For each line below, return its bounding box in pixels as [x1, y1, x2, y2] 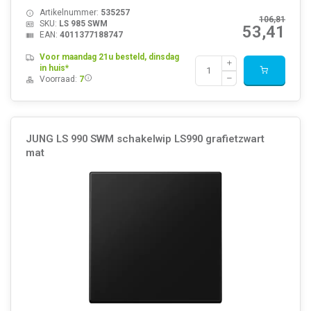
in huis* [39, 62, 69, 73]
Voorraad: [39, 74, 79, 84]
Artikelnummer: [39, 7, 101, 17]
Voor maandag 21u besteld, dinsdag [39, 51, 179, 62]
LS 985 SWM [58, 18, 108, 28]
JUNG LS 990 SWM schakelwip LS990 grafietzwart [25, 133, 264, 146]
